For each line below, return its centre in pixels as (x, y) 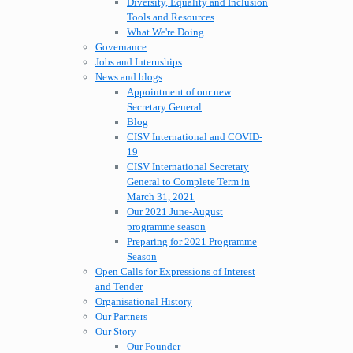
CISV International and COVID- (195, 137)
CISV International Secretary (188, 167)
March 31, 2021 (161, 197)
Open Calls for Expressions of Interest (175, 272)
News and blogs (129, 77)
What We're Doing (165, 32)
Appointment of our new (179, 92)
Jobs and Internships (139, 62)
